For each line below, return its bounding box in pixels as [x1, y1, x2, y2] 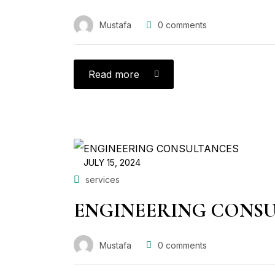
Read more [88, 68, 139, 80]
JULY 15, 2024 [83, 157, 141, 168]
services [85, 174, 120, 185]
